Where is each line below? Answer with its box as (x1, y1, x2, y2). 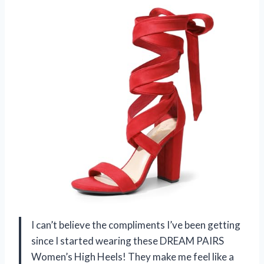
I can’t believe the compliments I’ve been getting (31, 218, 240, 231)
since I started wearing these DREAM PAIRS (31, 234, 224, 247)
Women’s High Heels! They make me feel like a (31, 250, 234, 263)
